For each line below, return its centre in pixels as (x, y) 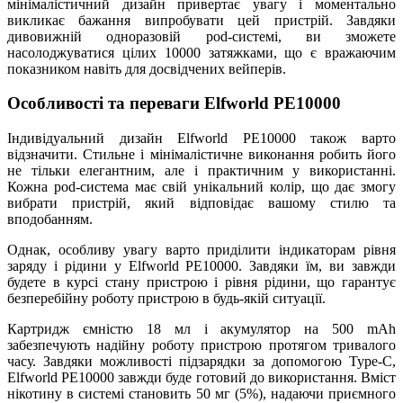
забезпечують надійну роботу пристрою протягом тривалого (201, 345)
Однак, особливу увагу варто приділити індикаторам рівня (201, 250)
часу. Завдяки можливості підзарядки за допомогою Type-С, (201, 362)
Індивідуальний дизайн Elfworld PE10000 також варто (201, 139)
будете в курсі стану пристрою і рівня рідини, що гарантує (201, 282)
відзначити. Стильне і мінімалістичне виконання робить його (201, 155)
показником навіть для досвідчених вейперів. (147, 68)
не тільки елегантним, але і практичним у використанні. (201, 171)
